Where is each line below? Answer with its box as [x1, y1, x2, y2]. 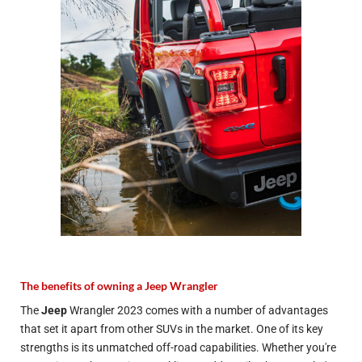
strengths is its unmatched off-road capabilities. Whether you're [20, 340, 336, 355]
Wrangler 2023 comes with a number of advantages [67, 303, 328, 318]
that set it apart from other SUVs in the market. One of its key [20, 322, 323, 336]
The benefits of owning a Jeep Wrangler [20, 279, 218, 293]
